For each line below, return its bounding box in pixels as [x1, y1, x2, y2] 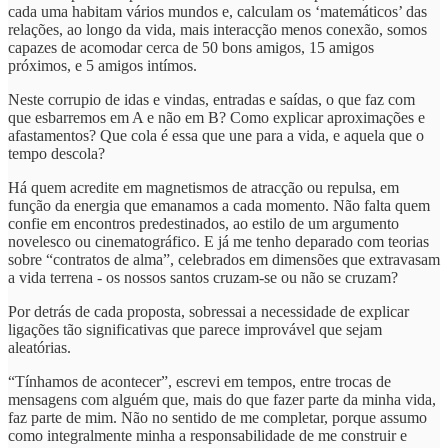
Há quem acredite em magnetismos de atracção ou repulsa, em [8, 178, 399, 196]
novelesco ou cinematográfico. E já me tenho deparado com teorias [8, 232, 429, 250]
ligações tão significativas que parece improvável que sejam [8, 320, 382, 338]
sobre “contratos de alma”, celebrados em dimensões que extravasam [8, 250, 440, 268]
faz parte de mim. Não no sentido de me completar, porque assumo [8, 408, 427, 426]
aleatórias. [8, 338, 71, 356]
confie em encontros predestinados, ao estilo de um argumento [8, 214, 399, 232]
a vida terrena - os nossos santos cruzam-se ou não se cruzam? [8, 268, 398, 286]
